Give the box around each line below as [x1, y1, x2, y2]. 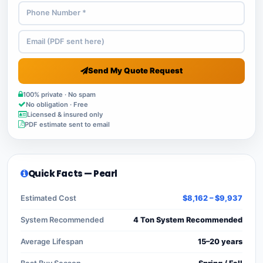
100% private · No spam [23, 90, 96, 99]
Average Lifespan [21, 237, 83, 246]
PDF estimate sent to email [25, 120, 110, 129]
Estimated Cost [21, 193, 76, 203]
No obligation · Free [26, 100, 88, 109]
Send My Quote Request [88, 66, 183, 76]
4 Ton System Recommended [133, 215, 242, 224]
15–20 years [198, 237, 242, 246]
